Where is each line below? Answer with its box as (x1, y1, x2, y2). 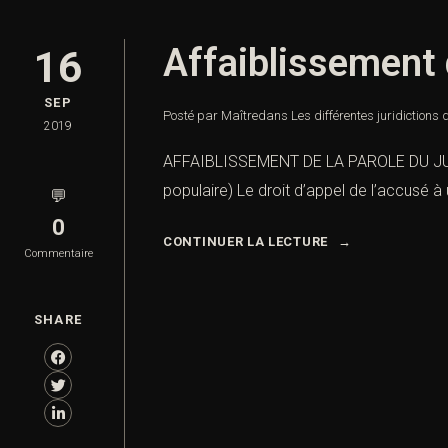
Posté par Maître (163, 108, 258, 124)
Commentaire (23, 247, 93, 261)
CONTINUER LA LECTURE (163, 234, 328, 250)
